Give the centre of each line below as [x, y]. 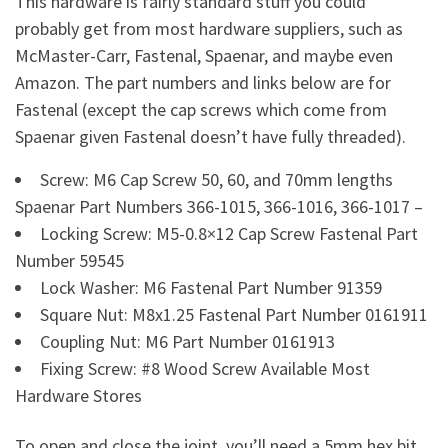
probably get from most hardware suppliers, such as [209, 28]
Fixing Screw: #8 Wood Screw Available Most [205, 368]
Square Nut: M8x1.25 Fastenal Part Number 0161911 [234, 314]
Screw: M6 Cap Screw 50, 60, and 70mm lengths [216, 179]
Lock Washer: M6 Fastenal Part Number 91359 [211, 287]
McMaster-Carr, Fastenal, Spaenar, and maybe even [204, 55]
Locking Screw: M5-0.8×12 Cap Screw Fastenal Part [229, 233]
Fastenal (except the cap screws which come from [201, 109]
